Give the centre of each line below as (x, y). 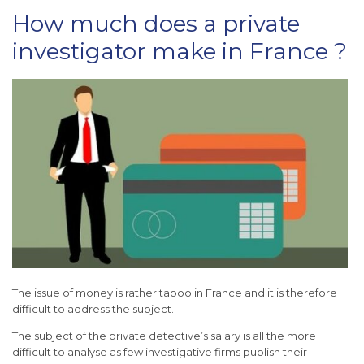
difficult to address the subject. (93, 308)
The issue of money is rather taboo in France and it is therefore (175, 292)
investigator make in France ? (180, 51)
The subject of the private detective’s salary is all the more (164, 335)
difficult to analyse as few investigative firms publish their (160, 351)
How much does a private (156, 23)
